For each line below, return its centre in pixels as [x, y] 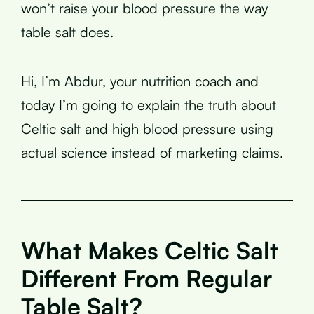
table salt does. [67, 32]
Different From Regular [146, 278]
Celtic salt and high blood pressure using [147, 128]
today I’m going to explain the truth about [149, 104]
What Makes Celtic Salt [150, 250]
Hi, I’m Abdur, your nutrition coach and [140, 81]
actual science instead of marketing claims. [152, 152]
